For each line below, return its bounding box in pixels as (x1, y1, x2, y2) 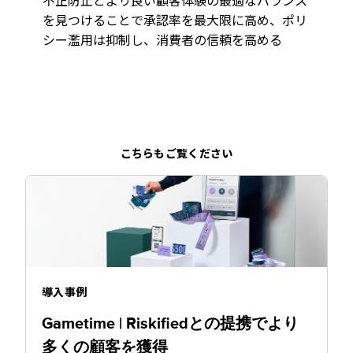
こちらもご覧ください (120, 145, 233, 162)
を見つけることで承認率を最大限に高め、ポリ (43, 10, 307, 30)
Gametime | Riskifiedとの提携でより (42, 314, 299, 334)
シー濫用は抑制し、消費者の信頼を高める (43, 30, 282, 50)
